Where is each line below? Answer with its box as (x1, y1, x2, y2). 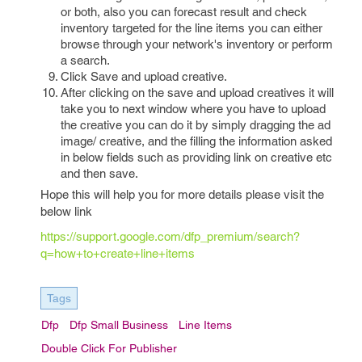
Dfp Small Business (69, 318, 168, 331)
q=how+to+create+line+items (40, 246, 195, 260)
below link (40, 204, 92, 218)
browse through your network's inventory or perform (61, 37, 333, 51)
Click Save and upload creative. (61, 69, 227, 83)
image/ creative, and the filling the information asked (61, 134, 332, 148)
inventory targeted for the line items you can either (61, 21, 322, 35)
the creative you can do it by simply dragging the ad (61, 118, 330, 132)
